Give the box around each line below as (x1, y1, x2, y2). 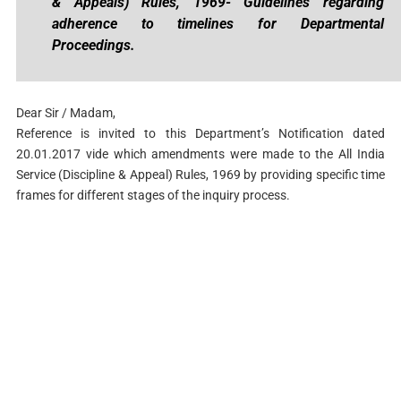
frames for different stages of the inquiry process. (15, 187, 290, 202)
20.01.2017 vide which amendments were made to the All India (15, 146, 386, 161)
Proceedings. (51, 36, 135, 54)
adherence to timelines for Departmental (51, 14, 384, 32)
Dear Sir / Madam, (15, 105, 115, 120)
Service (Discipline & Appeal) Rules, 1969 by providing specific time (15, 166, 386, 182)
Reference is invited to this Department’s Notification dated (15, 125, 386, 141)
